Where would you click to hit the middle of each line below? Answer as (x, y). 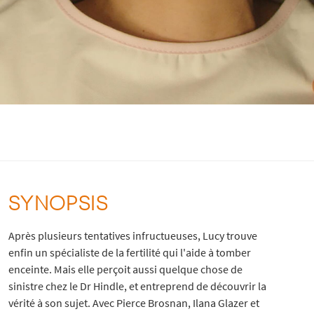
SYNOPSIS (58, 202)
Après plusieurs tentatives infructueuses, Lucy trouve (132, 235)
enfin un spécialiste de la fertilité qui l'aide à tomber (129, 252)
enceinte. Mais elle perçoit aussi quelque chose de (125, 269)
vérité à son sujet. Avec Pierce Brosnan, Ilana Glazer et (134, 302)
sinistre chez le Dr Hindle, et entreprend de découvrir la (137, 286)
